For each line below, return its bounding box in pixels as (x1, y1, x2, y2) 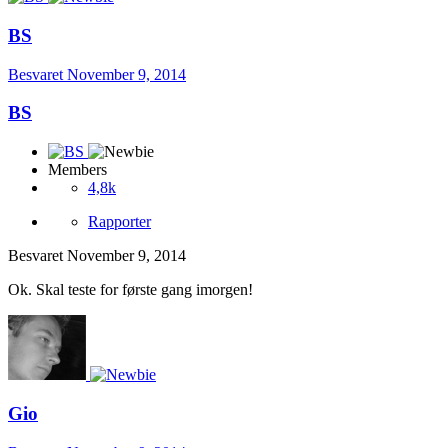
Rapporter (88, 213, 151, 231)
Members (48, 161, 107, 179)
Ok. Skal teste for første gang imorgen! (8, 281, 253, 299)
